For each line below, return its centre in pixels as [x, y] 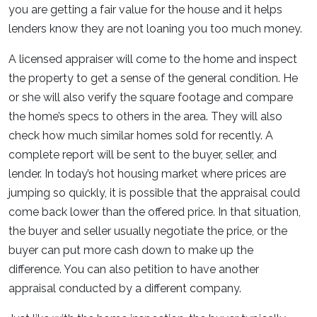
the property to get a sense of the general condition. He [153, 78]
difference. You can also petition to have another [134, 269]
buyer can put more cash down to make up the [131, 250]
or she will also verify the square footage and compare [151, 97]
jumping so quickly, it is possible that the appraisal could [154, 193]
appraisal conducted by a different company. [125, 288]
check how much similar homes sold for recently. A [141, 136]
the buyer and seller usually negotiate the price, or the [148, 231]
